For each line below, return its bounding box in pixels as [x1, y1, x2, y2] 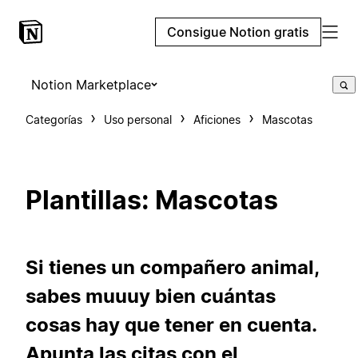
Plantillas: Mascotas [26, 185, 278, 217]
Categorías [26, 113, 82, 126]
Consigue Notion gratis [167, 24, 309, 40]
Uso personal [104, 113, 172, 126]
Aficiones [193, 113, 241, 126]
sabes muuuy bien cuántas [26, 284, 276, 308]
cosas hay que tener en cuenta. [26, 312, 316, 336]
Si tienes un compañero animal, [26, 255, 319, 279]
